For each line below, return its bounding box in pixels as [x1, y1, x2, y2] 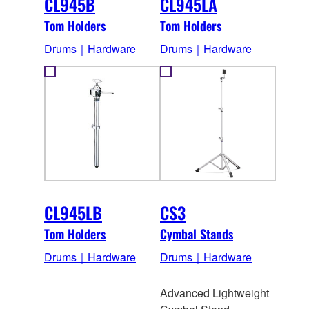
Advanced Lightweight [160, 284, 269, 301]
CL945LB [44, 199, 102, 225]
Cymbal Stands [160, 224, 233, 243]
